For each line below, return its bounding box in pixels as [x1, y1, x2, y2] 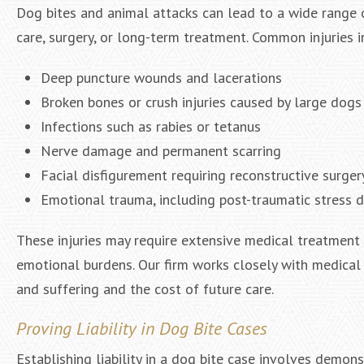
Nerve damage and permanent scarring [41, 141, 281, 160]
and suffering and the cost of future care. [16, 279, 274, 298]
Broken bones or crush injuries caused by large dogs [41, 93, 362, 111]
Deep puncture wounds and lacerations [41, 68, 282, 87]
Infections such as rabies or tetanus [41, 117, 261, 136]
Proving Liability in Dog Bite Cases [16, 317, 267, 340]
